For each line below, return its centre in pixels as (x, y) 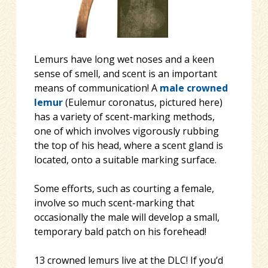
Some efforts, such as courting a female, (124, 188)
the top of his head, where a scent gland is (128, 145)
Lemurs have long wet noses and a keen (124, 59)
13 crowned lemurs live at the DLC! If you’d (128, 260)
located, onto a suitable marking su (113, 159)
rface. (204, 159)
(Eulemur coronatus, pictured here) (142, 102)
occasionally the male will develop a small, (127, 217)
